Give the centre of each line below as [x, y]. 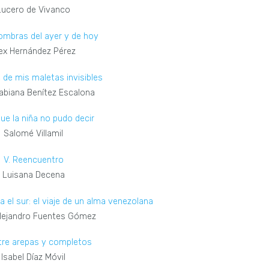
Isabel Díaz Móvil [34, 258]
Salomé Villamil [34, 134]
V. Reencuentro [33, 160]
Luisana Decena [33, 175]
